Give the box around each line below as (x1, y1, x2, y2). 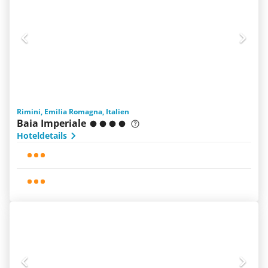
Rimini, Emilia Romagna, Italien (17, 106, 129, 117)
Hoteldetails (17, 130, 67, 141)
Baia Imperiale (17, 117, 86, 130)
